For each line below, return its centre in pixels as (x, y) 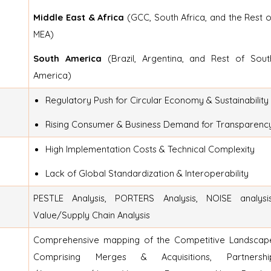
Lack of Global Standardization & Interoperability (147, 173)
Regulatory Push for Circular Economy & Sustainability (157, 100)
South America (67, 58)
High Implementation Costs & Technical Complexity (150, 149)
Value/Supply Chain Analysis (92, 215)
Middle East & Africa (79, 17)
